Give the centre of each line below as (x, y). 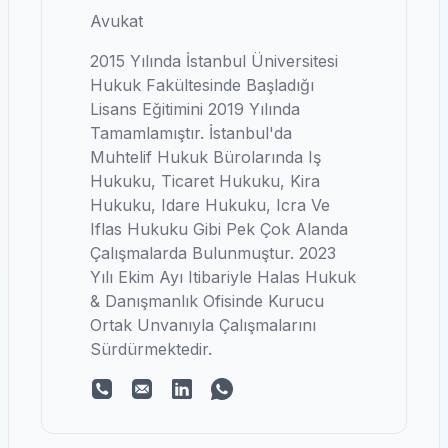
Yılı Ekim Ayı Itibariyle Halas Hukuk (223, 277)
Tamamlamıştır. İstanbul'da (191, 133)
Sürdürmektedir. (151, 349)
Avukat (116, 21)
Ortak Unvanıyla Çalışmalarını (203, 325)
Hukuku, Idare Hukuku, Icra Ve (210, 205)
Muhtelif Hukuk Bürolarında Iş (205, 157)
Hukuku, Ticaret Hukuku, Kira (205, 181)
